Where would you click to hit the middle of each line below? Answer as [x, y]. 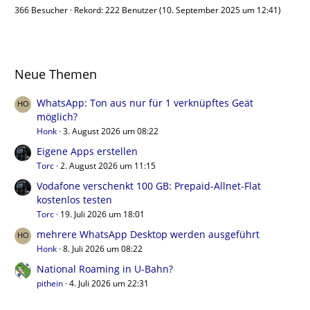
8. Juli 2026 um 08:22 [103, 249]
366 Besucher [42, 10]
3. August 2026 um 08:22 [111, 131]
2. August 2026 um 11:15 [108, 166]
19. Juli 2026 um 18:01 [102, 214]
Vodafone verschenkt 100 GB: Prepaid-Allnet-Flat [149, 186]
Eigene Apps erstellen [87, 151]
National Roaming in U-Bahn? [105, 269]
